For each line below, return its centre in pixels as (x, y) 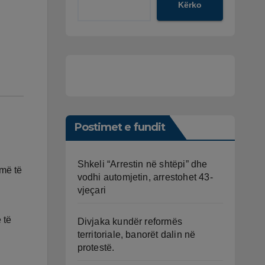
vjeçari (91, 190)
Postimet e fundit (120, 127)
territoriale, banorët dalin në (136, 235)
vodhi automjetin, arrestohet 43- (145, 177)
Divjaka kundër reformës (130, 222)
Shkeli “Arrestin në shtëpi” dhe (142, 164)
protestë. (96, 248)
